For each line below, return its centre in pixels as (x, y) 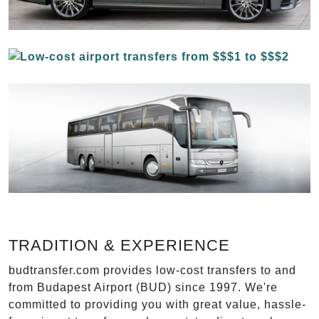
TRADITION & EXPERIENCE (119, 246)
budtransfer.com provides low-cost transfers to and (152, 271)
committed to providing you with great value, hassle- (157, 305)
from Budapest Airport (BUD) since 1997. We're (143, 288)
